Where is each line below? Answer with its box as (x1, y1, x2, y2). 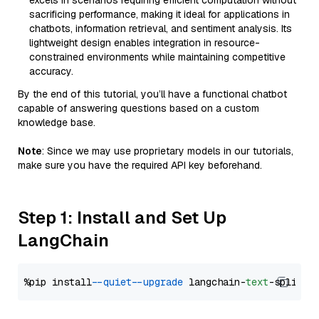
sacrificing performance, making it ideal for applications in (29, 8, 290, 21)
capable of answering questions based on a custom (18, 102, 259, 115)
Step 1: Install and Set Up (18, 206, 226, 229)
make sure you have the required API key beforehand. (18, 159, 262, 172)
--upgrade (137, 276, 183, 288)
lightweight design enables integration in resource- (29, 36, 260, 49)
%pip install (23, 276, 98, 288)
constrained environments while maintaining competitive (29, 51, 286, 63)
